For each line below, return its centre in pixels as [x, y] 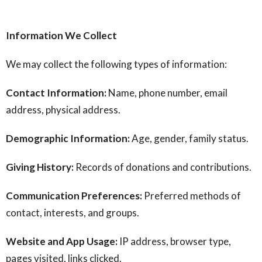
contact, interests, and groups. [73, 213]
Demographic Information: [68, 138]
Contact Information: [56, 93]
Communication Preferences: [74, 196]
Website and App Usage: [62, 241]
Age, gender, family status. [189, 138]
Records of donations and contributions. [163, 167]
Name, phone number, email [167, 93]
